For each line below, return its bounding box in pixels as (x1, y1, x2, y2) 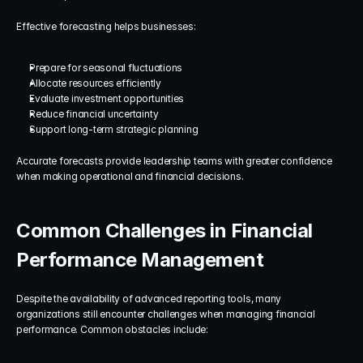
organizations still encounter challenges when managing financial (16, 308, 315, 320)
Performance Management (16, 248, 264, 271)
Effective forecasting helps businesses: (16, 20, 196, 32)
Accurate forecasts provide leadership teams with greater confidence (16, 155, 332, 167)
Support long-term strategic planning (29, 123, 199, 135)
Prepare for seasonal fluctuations (29, 62, 183, 74)
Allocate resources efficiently (29, 77, 161, 89)
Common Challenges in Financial (16, 219, 313, 242)
